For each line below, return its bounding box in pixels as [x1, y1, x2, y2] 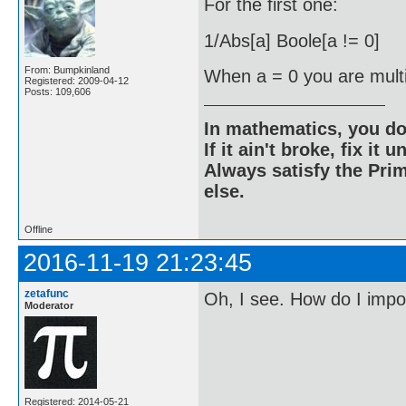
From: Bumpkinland [24, 64, 110, 76]
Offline [24, 223, 53, 235]
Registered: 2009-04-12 [24, 75, 129, 87]
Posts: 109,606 [24, 86, 91, 98]
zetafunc [24, 286, 69, 300]
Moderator [24, 299, 73, 311]
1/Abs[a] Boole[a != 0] [204, 30, 380, 51]
